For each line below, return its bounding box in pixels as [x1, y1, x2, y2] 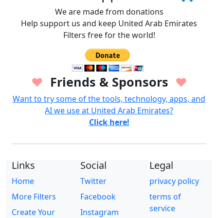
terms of [149, 191, 181, 202]
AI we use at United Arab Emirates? [45, 105, 173, 116]
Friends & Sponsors [50, 73, 168, 90]
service [149, 202, 175, 214]
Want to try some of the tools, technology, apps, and [13, 93, 205, 104]
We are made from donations [54, 6, 163, 17]
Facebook [80, 191, 116, 202]
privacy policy [149, 175, 199, 186]
